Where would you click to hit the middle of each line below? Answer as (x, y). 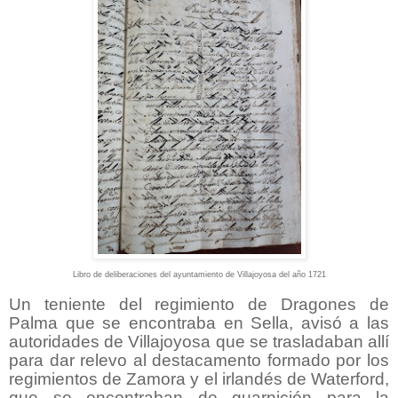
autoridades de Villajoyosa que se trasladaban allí (199, 341)
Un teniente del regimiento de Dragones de (199, 304)
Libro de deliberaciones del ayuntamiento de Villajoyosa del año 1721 (199, 274)
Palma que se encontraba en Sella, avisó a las (199, 322)
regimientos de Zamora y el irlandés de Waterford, (199, 378)
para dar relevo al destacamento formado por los (199, 360)
